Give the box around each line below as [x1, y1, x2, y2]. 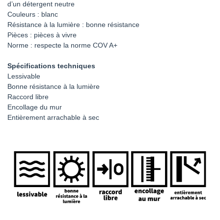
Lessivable [7, 72, 40, 80]
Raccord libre [7, 92, 49, 101]
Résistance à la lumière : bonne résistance [7, 20, 139, 28]
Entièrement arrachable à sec [7, 113, 99, 121]
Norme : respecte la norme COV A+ [7, 41, 117, 49]
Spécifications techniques [7, 61, 95, 70]
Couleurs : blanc [7, 10, 58, 18]
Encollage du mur [7, 103, 62, 111]
